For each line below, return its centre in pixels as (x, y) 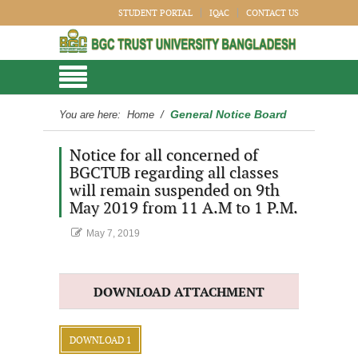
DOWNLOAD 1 (100, 340)
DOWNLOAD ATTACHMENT (179, 293)
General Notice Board (229, 114)
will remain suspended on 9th (175, 191)
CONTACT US (272, 13)
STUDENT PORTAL (155, 13)
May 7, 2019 (113, 233)
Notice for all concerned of (164, 156)
